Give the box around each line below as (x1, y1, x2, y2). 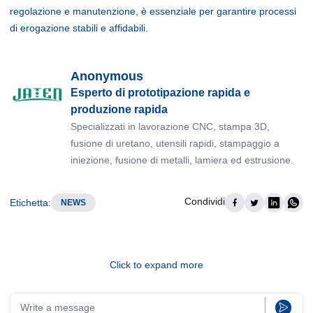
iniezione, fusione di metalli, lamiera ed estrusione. (71, 154, 293, 166)
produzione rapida (71, 103, 168, 115)
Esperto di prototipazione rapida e (71, 87, 250, 99)
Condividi (184, 196, 225, 207)
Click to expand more (110, 259, 203, 270)
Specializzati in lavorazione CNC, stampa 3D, (71, 121, 270, 132)
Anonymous (71, 69, 143, 83)
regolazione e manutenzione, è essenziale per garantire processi (10, 5, 296, 17)
